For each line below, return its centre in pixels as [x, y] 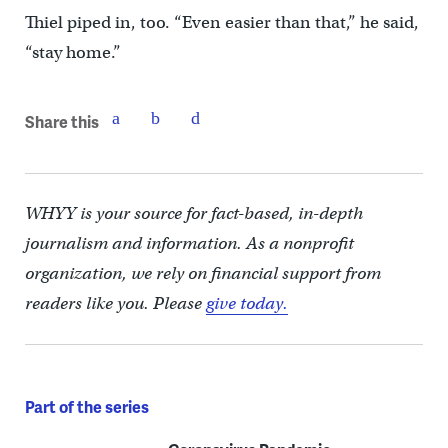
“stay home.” [72, 53]
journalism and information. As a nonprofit [189, 244]
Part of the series [86, 407]
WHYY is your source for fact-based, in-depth [193, 214]
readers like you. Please [115, 304]
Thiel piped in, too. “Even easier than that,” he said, [221, 23]
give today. [246, 304]
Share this [61, 121]
